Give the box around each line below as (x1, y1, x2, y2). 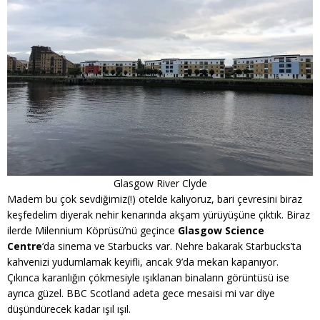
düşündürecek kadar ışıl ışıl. (7, 302, 131, 316)
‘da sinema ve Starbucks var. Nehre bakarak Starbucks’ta (42, 239, 301, 253)
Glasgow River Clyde (113, 176, 207, 190)
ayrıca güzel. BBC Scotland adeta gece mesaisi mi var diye (7, 286, 275, 300)
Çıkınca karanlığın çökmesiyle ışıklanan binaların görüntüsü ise (7, 271, 289, 284)
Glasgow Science (178, 224, 264, 237)
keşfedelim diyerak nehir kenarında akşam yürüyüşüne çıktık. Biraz (7, 208, 310, 221)
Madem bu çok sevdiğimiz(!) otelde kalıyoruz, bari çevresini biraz (7, 192, 302, 206)
